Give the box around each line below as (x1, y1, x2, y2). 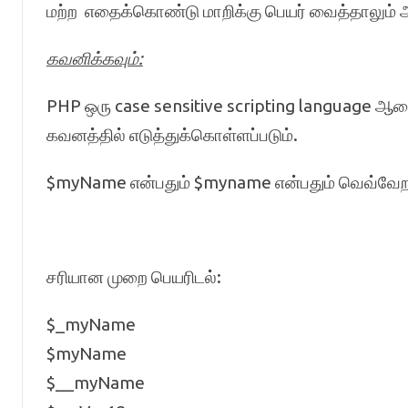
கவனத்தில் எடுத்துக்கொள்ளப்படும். (46, 125, 298, 145)
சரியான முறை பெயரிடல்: (46, 267, 221, 287)
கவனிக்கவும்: (46, 48, 143, 68)
